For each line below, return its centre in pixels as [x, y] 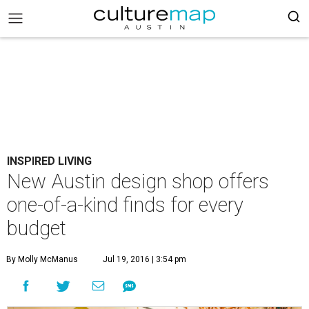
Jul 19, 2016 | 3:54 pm [144, 259]
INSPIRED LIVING [49, 161]
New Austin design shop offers [138, 181]
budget [37, 228]
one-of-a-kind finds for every [125, 205]
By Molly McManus [42, 259]
